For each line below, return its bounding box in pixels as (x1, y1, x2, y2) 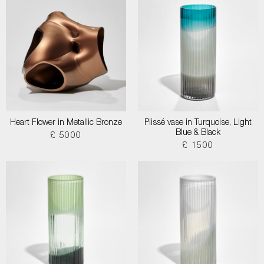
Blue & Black (176, 129, 220, 137)
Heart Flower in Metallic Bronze (10, 119, 122, 127)
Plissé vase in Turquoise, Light (144, 119, 252, 127)
